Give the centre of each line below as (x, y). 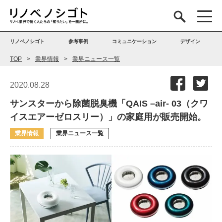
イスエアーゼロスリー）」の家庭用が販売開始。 (108, 117)
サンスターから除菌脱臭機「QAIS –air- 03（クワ (109, 104)
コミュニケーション (134, 41)
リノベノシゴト (27, 41)
